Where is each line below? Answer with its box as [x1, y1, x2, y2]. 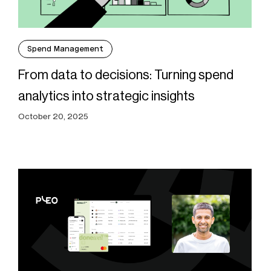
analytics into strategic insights [18, 88, 195, 104]
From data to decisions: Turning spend [18, 67, 233, 83]
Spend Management [27, 44, 103, 54]
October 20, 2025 [18, 111, 88, 122]
